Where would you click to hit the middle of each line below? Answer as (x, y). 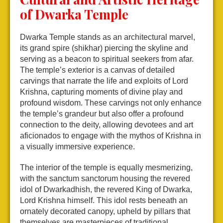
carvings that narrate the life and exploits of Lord (104, 81)
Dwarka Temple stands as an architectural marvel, (108, 37)
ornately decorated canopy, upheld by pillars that (105, 212)
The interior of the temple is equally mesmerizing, (106, 168)
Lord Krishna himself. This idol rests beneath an (104, 201)
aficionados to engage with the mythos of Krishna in (111, 136)
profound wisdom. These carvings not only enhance (111, 103)
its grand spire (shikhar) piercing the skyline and (104, 48)
